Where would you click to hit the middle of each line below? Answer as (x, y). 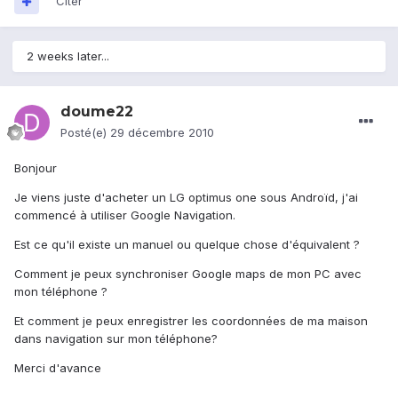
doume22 (97, 112)
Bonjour (36, 168)
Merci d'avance (58, 368)
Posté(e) (85, 133)
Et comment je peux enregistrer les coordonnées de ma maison (191, 321)
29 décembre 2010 (162, 133)
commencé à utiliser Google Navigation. (125, 215)
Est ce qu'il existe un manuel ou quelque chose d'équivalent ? (187, 245)
